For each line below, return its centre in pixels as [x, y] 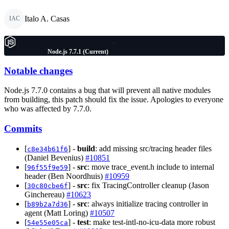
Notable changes [38, 71]
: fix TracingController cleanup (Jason [148, 185]
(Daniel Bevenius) [55, 157]
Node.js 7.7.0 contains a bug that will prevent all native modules [107, 90]
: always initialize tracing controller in [148, 203]
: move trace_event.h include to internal [151, 167]
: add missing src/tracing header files [153, 148]
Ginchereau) [45, 194]
